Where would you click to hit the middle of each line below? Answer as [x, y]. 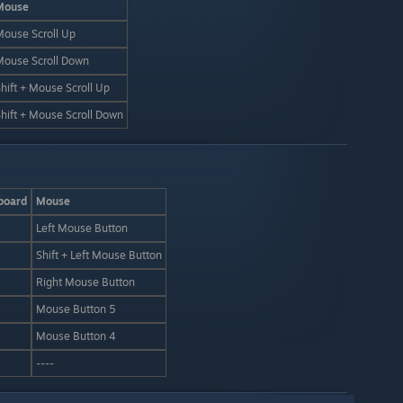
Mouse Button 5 [76, 309]
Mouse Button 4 [76, 336]
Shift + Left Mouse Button [99, 255]
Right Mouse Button [85, 282]
